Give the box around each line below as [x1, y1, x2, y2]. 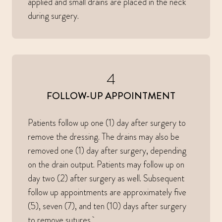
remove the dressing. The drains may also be [28, 130, 179, 144]
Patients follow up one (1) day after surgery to [28, 116, 186, 130]
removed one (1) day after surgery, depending [28, 144, 186, 158]
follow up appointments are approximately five [28, 186, 186, 199]
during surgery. [28, 9, 79, 23]
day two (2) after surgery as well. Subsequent [28, 172, 184, 185]
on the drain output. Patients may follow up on [28, 158, 184, 171]
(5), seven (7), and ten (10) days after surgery [28, 200, 186, 213]
